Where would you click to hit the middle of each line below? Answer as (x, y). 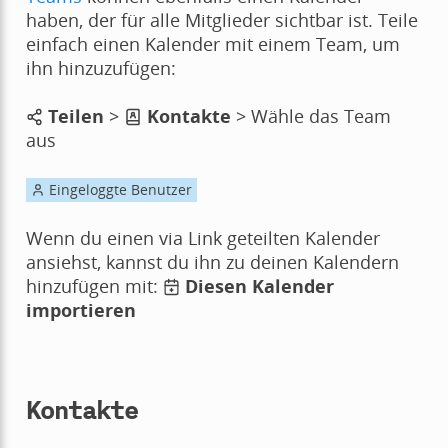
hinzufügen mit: (94, 286)
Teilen (76, 116)
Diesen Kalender (260, 286)
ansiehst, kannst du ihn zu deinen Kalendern (212, 262)
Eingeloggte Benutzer (118, 190)
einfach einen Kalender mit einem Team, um (212, 44)
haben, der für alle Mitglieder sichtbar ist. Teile (221, 20)
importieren (80, 310)
